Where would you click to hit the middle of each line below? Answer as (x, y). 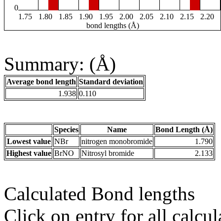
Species (66, 130)
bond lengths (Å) (112, 26)
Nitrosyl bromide (108, 153)
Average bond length (41, 82)
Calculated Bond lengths (99, 194)
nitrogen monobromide (117, 142)
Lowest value (29, 142)
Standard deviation (111, 82)
